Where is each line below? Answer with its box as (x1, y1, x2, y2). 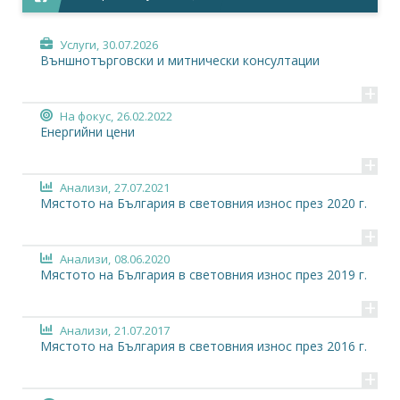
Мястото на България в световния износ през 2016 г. (40, 337, 367, 354)
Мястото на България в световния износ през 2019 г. (40, 266, 367, 283)
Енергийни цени (40, 123, 135, 140)
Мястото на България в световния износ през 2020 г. (40, 195, 367, 212)
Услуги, (60, 37, 99, 53)
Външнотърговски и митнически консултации (40, 52, 320, 69)
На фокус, (60, 108, 113, 124)
